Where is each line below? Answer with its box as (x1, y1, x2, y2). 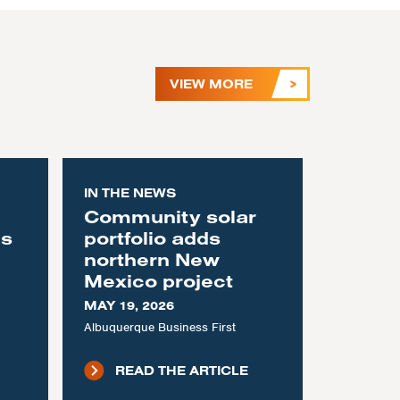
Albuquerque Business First (83, 320, 236, 335)
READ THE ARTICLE (114, 362, 248, 379)
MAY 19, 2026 (83, 297, 174, 313)
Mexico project (83, 270, 233, 292)
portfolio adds (83, 227, 221, 249)
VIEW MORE (170, 76, 254, 92)
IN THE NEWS (83, 185, 176, 201)
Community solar (83, 205, 256, 228)
